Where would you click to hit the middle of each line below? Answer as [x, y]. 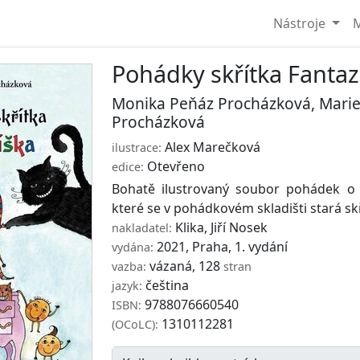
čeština [165, 285]
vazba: [129, 266]
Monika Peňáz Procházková [211, 103]
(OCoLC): [135, 324]
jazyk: [127, 286]
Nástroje [301, 23]
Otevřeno [176, 166]
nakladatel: [141, 228]
